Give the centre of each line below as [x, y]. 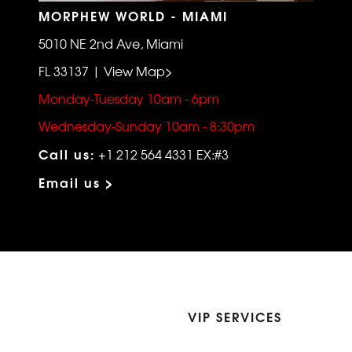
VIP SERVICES [235, 317]
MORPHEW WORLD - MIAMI [133, 16]
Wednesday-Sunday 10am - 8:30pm [147, 126]
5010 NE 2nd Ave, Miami [111, 44]
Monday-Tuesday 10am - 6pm [129, 99]
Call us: [67, 154]
